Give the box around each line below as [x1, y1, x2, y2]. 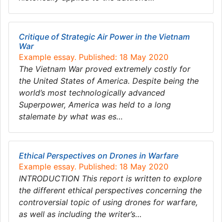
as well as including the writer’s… [19, 209, 142, 219]
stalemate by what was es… [19, 111, 123, 121]
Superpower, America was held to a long [19, 100, 171, 110]
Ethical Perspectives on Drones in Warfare [19, 151, 178, 161]
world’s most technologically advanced [19, 88, 165, 98]
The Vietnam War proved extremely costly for [19, 64, 190, 74]
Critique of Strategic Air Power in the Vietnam [19, 32, 190, 42]
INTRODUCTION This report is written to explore [19, 173, 202, 183]
